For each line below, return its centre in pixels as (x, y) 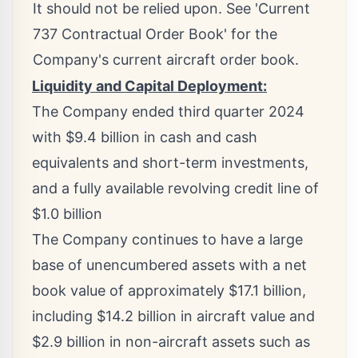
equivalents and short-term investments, (170, 163)
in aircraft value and (246, 316)
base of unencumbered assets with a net (169, 265)
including (64, 316)
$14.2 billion (137, 316)
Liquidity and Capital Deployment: (149, 86)
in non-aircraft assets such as (208, 342)
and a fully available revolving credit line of (175, 189)
